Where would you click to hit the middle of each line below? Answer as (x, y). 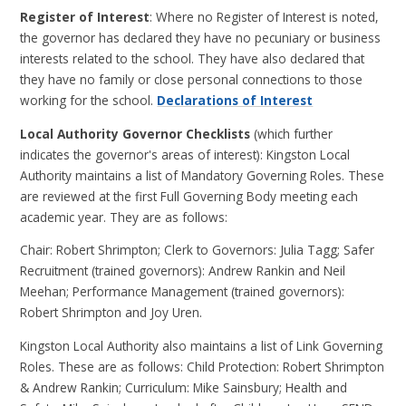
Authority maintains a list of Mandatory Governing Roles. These (203, 175)
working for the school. (89, 101)
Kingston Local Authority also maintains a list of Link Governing (202, 345)
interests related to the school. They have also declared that (193, 59)
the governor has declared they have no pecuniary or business (201, 38)
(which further (292, 133)
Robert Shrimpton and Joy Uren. (111, 313)
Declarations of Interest (235, 101)
